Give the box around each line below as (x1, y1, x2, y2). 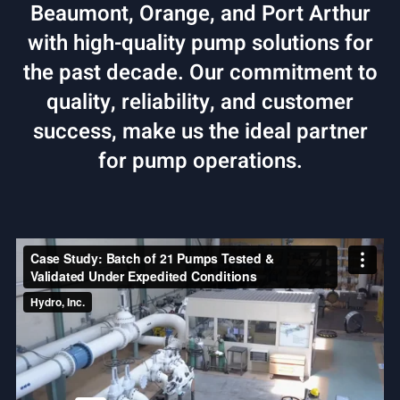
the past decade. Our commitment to (22, 56, 378, 88)
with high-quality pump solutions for (27, 27, 373, 59)
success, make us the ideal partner (32, 115, 368, 147)
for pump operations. (97, 145, 303, 177)
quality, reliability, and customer (46, 86, 354, 118)
